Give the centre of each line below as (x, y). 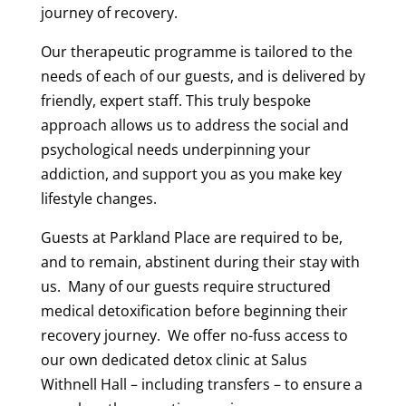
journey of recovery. (109, 12)
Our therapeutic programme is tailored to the (196, 51)
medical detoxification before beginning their (194, 310)
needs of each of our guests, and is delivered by (203, 76)
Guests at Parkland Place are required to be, (191, 237)
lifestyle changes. (98, 198)
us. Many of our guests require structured (185, 286)
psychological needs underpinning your (175, 149)
